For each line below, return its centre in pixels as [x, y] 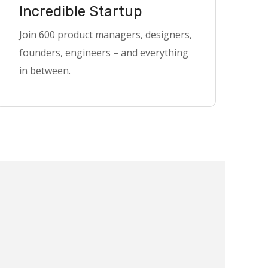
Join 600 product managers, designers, [106, 35]
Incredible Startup [81, 11]
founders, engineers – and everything [104, 53]
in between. [45, 71]
